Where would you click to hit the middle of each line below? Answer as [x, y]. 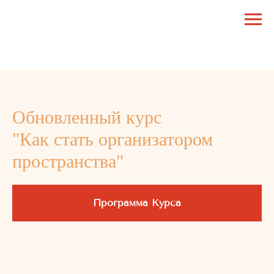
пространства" [68, 161]
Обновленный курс [87, 117]
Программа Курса [137, 202]
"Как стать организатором [113, 139]
